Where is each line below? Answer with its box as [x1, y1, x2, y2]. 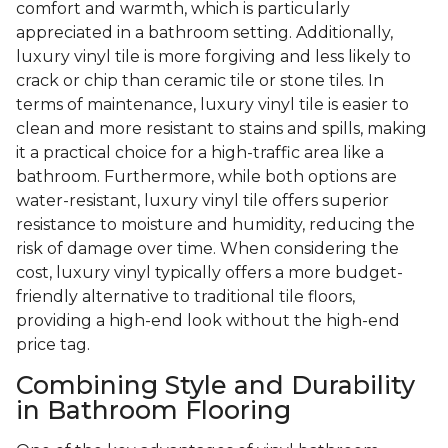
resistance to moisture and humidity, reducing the [16, 215, 415, 235]
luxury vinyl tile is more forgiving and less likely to [16, 47, 411, 67]
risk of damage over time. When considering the [16, 239, 399, 259]
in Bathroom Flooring [16, 395, 291, 426]
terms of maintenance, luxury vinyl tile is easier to [16, 95, 409, 115]
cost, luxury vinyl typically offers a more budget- [16, 263, 403, 283]
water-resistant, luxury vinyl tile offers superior [16, 191, 389, 211]
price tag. [16, 335, 90, 355]
